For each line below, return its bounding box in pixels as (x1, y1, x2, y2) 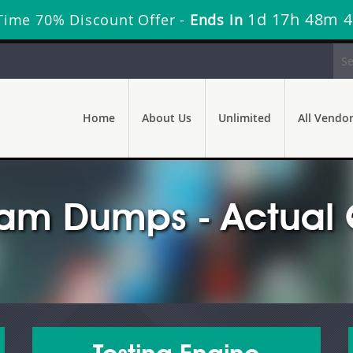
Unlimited (218, 110, 271, 125)
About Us (142, 110, 191, 125)
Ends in (184, 10, 248, 29)
